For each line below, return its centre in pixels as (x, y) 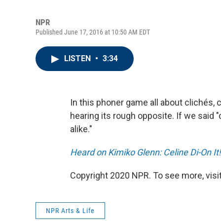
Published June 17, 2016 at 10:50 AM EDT (93, 32)
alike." (81, 129)
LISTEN (78, 58)
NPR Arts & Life (70, 211)
